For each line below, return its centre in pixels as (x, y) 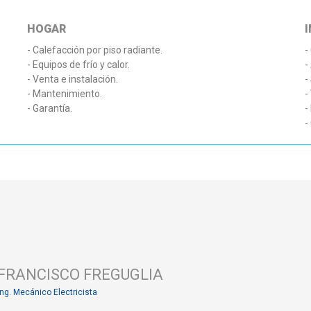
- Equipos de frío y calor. (79, 65)
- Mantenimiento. (65, 94)
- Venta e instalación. (73, 79)
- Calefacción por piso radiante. (95, 50)
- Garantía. (49, 109)
